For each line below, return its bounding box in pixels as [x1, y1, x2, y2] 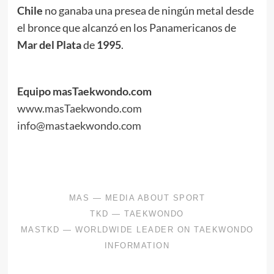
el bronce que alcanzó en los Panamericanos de [17, 20, 236, 34]
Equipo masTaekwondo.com [17, 84, 152, 98]
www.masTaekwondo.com [17, 101, 142, 115]
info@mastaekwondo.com [17, 118, 141, 132]
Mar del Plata [17, 37, 81, 51]
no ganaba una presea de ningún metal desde [42, 3, 254, 17]
